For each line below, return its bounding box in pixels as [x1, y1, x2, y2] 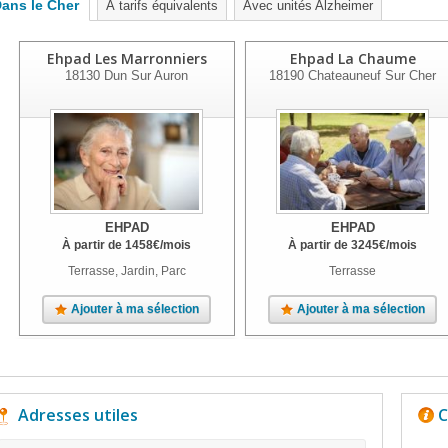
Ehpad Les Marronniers [46, 49, 207, 68]
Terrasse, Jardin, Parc [67, 264, 186, 278]
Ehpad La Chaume [289, 49, 416, 68]
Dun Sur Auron [100, 68, 188, 83]
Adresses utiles [18, 404, 138, 426]
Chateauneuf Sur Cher [304, 68, 437, 83]
